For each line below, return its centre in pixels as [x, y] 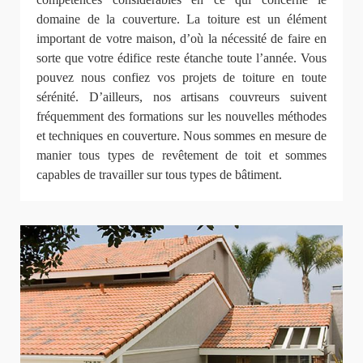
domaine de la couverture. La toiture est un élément [181, 19]
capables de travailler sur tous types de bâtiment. [159, 175]
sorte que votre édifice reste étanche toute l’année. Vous [181, 58]
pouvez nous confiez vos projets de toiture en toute [181, 78]
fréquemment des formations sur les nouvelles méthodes [181, 117]
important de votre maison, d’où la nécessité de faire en [181, 39]
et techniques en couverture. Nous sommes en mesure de [181, 136]
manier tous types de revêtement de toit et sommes [181, 156]
